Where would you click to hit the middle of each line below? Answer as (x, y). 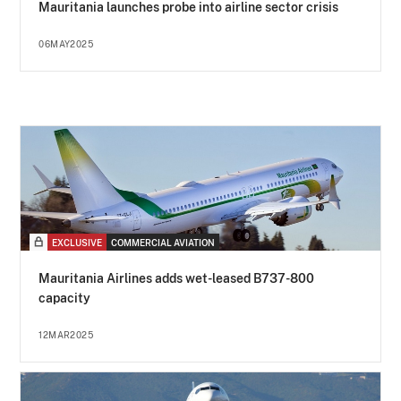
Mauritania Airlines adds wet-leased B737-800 (177, 279)
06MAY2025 (66, 44)
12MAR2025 (66, 335)
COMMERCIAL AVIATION (163, 243)
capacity (65, 299)
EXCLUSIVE (77, 243)
